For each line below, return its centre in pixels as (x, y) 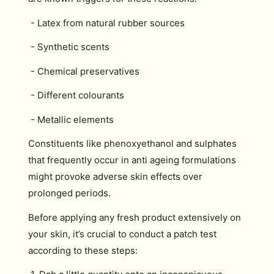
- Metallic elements (71, 119)
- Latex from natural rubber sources (106, 23)
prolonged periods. (69, 193)
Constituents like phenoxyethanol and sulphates (132, 143)
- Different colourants (76, 95)
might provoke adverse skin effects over (115, 176)
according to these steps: (83, 250)
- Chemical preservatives (84, 71)
